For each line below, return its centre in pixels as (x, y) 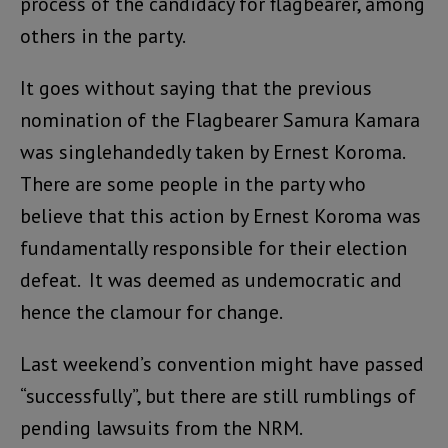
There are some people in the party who (193, 184)
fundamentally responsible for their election (213, 248)
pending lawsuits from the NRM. (161, 428)
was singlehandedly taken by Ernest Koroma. (212, 152)
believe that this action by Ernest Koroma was (220, 216)
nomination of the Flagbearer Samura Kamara (220, 120)
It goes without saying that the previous (196, 88)
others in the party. (103, 36)
